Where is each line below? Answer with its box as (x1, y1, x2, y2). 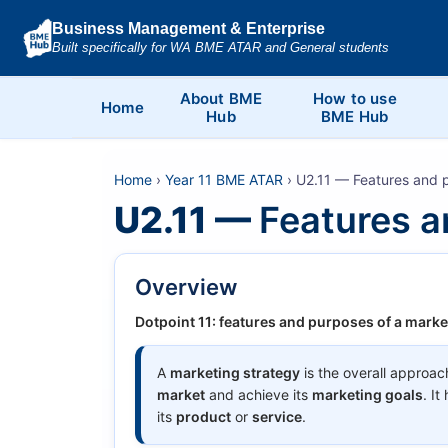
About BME (179, 88, 263, 108)
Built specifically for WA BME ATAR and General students (51, 40, 389, 56)
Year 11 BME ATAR (165, 170, 283, 188)
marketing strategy (170, 363, 300, 381)
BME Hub (321, 106, 389, 126)
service (252, 407, 302, 425)
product (176, 407, 231, 425)
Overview (135, 273, 237, 300)
